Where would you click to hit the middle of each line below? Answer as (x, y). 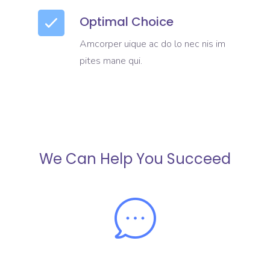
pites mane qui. (111, 61)
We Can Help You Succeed (135, 159)
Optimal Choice (127, 22)
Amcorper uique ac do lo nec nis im (153, 44)
